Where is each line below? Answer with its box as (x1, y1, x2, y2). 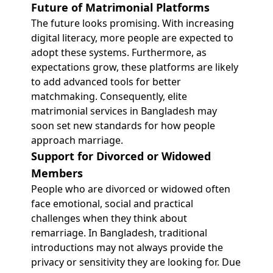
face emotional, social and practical (30, 197, 193, 210)
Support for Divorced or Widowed (30, 149, 211, 163)
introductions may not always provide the (30, 241, 223, 254)
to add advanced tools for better (30, 75, 181, 88)
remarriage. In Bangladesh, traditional (30, 226, 207, 239)
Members (30, 166, 83, 180)
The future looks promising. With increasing (30, 16, 234, 30)
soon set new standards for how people (30, 119, 215, 132)
